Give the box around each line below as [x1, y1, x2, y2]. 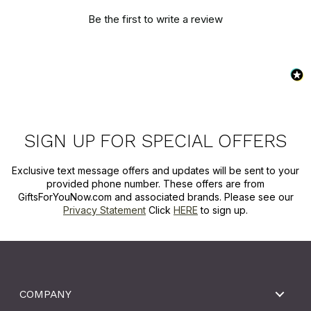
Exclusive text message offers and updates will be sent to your [12, 164, 299, 176]
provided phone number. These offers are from [47, 177, 264, 190]
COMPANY [19, 287, 72, 301]
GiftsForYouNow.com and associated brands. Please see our [17, 190, 294, 203]
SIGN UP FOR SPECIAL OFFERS [24, 130, 287, 151]
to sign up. [198, 203, 248, 216]
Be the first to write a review [88, 12, 223, 26]
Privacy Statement [63, 203, 146, 216]
